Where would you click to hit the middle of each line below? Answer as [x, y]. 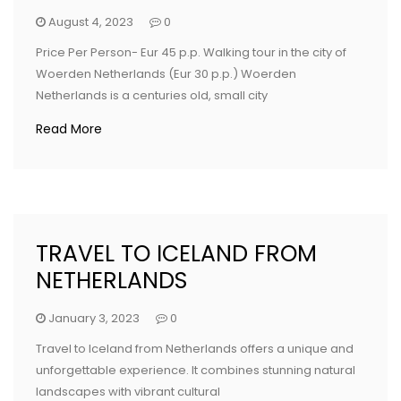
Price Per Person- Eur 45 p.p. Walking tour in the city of [191, 53]
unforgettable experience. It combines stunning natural [196, 371]
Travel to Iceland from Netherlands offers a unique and [195, 349]
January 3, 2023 [94, 319]
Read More [69, 129]
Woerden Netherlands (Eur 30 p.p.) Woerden [166, 74]
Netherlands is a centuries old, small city [152, 96]
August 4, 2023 [91, 22]
